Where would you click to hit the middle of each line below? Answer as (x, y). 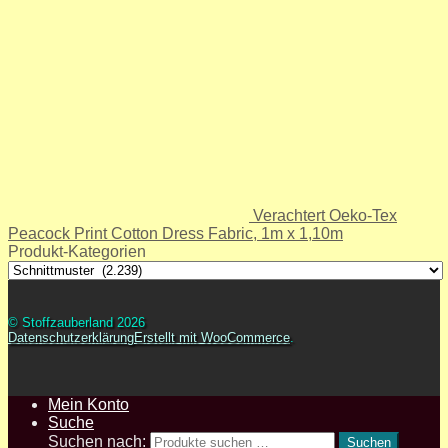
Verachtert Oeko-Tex (325, 216)
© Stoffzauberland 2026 (76, 323)
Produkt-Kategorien (77, 252)
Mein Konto (88, 405)
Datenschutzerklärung (71, 338)
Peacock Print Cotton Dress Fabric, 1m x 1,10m (175, 234)
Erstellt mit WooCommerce (212, 338)
